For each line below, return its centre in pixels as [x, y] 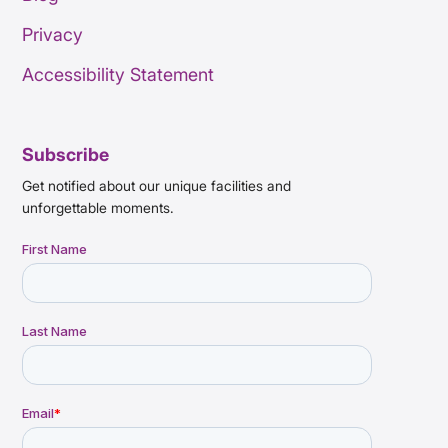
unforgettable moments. [98, 208]
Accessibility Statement [118, 75]
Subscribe [66, 155]
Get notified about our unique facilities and [157, 186]
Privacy [53, 35]
